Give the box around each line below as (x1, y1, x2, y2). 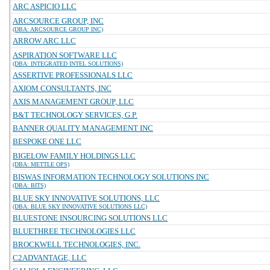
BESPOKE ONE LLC (13, 137, 81, 146)
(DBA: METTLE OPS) (13, 161, 69, 168)
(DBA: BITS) (13, 182, 46, 189)
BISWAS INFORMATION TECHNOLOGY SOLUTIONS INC (13, 172, 209, 181)
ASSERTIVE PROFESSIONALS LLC (13, 71, 133, 80)
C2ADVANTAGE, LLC (13, 253, 87, 262)
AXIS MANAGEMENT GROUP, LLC (13, 97, 134, 106)
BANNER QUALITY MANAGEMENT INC (13, 124, 153, 133)
